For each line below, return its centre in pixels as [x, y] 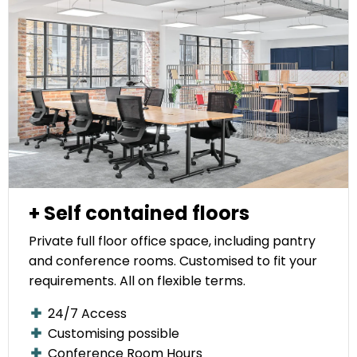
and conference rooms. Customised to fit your [173, 261]
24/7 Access [86, 314]
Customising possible [112, 333]
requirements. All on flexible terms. [137, 281]
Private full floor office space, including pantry [172, 241]
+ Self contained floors [139, 213]
